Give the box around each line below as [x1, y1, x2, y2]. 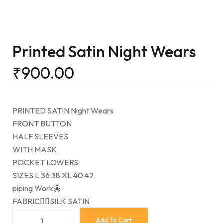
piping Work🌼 [12, 183, 61, 194]
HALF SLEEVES [12, 131, 68, 142]
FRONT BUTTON [12, 118, 72, 129]
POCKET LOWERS [12, 157, 78, 168]
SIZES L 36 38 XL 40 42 [12, 170, 94, 181]
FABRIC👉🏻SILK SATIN [12, 196, 90, 207]
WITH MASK [12, 144, 57, 155]
